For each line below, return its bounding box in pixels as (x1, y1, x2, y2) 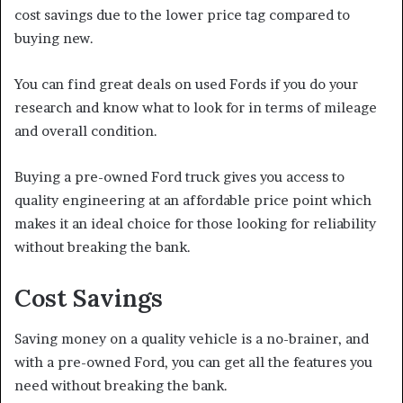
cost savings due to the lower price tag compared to (14, 6, 350, 24)
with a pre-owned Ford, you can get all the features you (14, 353, 372, 371)
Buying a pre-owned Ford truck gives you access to (14, 168, 345, 186)
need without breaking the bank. (14, 376, 228, 394)
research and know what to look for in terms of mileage (14, 99, 377, 117)
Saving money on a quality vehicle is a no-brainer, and (14, 329, 369, 347)
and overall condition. (14, 122, 157, 140)
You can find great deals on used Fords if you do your (14, 76, 358, 94)
